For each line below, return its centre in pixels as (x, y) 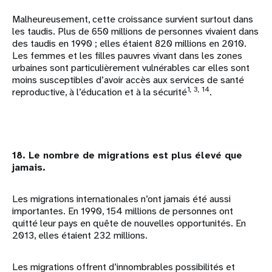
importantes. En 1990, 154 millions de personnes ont (123, 211)
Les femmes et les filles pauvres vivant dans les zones (127, 56)
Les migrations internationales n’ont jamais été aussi (121, 199)
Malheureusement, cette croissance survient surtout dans (133, 19)
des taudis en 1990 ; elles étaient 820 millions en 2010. (129, 44)
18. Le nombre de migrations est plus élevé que (127, 155)
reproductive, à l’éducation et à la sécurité (100, 92)
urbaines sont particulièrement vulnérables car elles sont (131, 68)
